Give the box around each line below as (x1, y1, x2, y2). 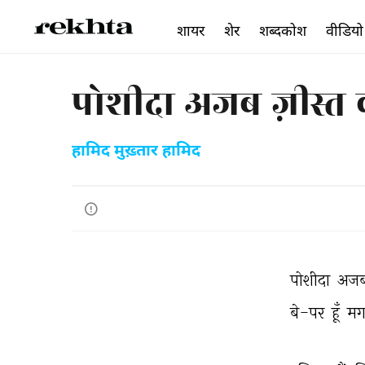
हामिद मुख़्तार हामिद (72, 141, 200, 162)
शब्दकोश (259, 21, 306, 39)
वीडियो (326, 21, 363, 39)
